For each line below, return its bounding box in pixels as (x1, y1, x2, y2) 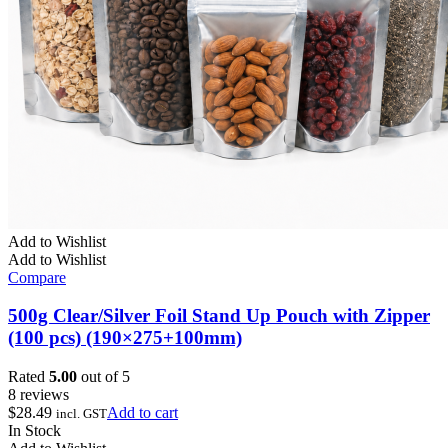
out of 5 (77, 368, 130, 386)
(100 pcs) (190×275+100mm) (8, 327, 242, 349)
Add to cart (107, 404, 178, 422)
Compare (8, 268, 66, 286)
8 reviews (8, 386, 69, 404)
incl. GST (56, 406, 107, 422)
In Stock (8, 422, 61, 440)
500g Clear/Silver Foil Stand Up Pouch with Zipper (8, 305, 430, 327)
